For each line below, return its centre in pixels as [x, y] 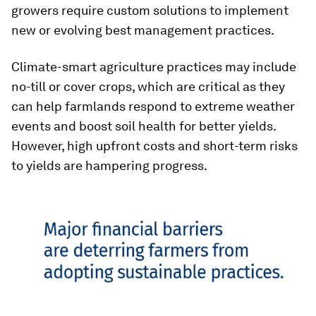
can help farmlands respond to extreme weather [153, 106]
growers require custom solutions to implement [150, 10]
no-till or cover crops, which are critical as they [148, 86]
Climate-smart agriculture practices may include [154, 67]
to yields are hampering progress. [109, 165]
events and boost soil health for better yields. [144, 126]
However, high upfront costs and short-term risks [154, 146]
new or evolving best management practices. [143, 30]
